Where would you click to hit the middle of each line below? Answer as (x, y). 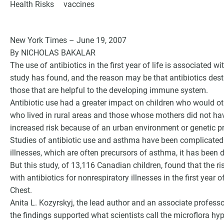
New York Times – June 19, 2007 (68, 40)
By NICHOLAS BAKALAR (53, 53)
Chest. (21, 190)
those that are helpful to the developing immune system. (109, 90)
